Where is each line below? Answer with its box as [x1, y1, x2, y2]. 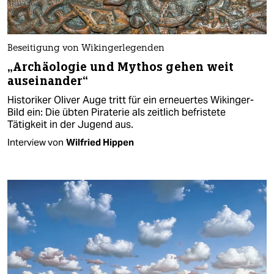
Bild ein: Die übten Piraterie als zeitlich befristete [7, 106, 226, 119]
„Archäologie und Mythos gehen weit [7, 59, 234, 75]
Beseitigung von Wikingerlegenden [7, 44, 165, 54]
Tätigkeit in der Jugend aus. [7, 118, 133, 131]
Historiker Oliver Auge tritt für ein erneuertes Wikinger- [7, 94, 254, 107]
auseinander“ [7, 73, 89, 89]
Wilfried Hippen [66, 136, 134, 149]
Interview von [7, 136, 64, 149]
